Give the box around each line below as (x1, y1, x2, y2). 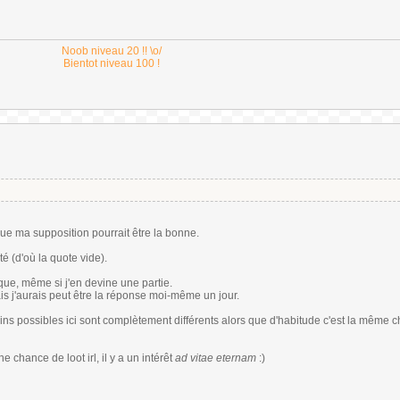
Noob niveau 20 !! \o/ (62, 45, 162, 57)
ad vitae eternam (175, 352, 256, 364)
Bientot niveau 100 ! (63, 57, 160, 70)
